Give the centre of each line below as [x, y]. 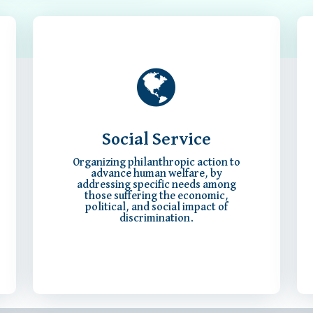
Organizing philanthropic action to [156, 163]
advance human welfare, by [156, 174]
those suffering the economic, [156, 197]
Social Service [156, 140]
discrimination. [156, 219]
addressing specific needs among [156, 185]
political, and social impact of [156, 208]
